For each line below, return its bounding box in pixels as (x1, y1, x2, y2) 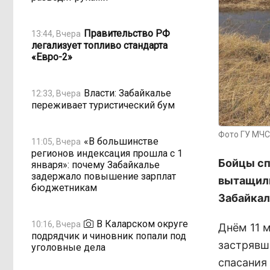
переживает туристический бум (31, 99, 175, 111)
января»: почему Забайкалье (31, 159, 160, 171)
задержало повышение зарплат (31, 171, 176, 182)
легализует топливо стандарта (31, 40, 168, 51)
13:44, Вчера (31, 28, 81, 39)
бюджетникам (31, 182, 97, 193)
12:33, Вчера (31, 88, 81, 98)
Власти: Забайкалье (84, 87, 171, 99)
